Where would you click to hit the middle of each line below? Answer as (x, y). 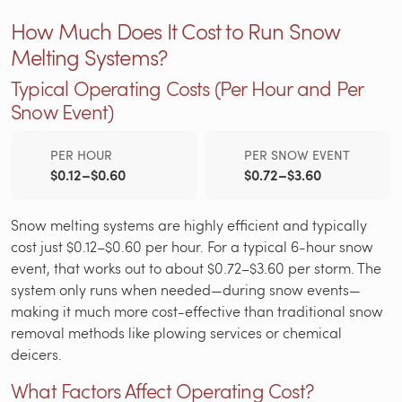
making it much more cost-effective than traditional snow (197, 311)
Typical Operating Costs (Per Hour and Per (187, 89)
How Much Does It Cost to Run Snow (176, 31)
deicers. (36, 354)
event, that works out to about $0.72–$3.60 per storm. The (196, 268)
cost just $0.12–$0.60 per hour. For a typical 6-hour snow (192, 247)
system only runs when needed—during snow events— (186, 290)
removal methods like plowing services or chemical (176, 333)
